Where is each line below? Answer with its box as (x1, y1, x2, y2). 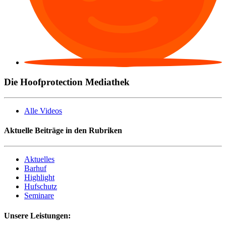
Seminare (24, 191, 54, 200)
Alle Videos (24, 106, 62, 115)
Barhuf (24, 164, 46, 173)
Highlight (24, 173, 54, 182)
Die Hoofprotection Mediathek (4, 77, 130, 88)
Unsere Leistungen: (4, 211, 71, 220)
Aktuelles (24, 155, 54, 164)
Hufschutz (24, 182, 57, 191)
